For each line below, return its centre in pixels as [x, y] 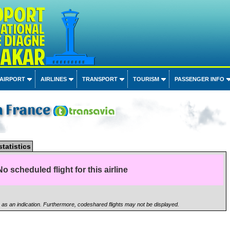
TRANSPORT [100, 79]
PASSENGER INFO [199, 79]
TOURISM [146, 79]
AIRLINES [53, 79]
